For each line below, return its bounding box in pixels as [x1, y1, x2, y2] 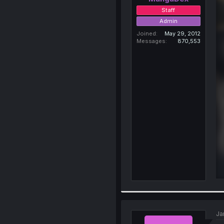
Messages [136, 37, 165, 44]
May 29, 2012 [164, 29, 200, 37]
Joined [136, 29, 156, 37]
